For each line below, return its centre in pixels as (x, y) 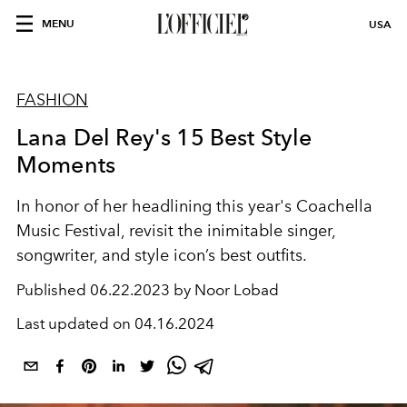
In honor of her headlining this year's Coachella (194, 206)
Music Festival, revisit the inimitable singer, (176, 231)
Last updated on (75, 323)
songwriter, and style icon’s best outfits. (162, 255)
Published (53, 290)
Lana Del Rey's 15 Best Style (164, 137)
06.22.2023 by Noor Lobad (184, 290)
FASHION (52, 100)
